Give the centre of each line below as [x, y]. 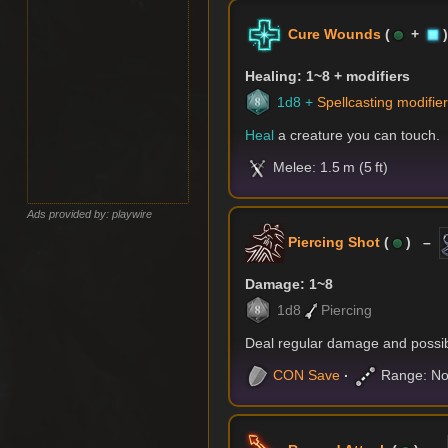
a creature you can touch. [357, 135]
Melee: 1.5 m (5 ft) [329, 167]
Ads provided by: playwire [90, 213]
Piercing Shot [334, 241]
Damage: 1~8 [289, 284]
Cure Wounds [335, 34]
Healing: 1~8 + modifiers [328, 76]
